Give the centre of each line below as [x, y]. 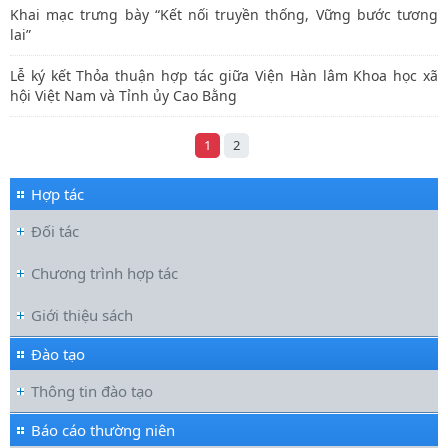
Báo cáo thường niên [103, 429]
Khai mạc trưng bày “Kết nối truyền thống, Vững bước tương [224, 14]
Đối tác [55, 230]
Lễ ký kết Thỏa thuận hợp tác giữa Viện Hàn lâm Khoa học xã [224, 75]
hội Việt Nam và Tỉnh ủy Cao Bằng [123, 95]
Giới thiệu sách [82, 314]
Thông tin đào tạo [92, 390]
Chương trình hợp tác [104, 272]
